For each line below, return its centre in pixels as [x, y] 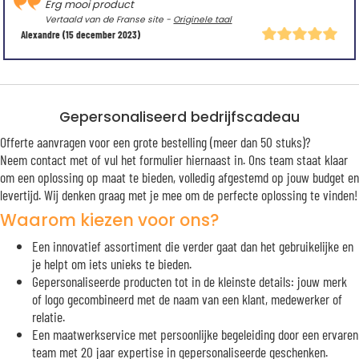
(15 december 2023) [101, 35]
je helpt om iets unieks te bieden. [112, 263]
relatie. [48, 316]
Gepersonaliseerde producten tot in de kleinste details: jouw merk [190, 281]
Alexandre [41, 35]
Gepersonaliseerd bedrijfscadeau [179, 117]
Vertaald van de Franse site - [109, 20]
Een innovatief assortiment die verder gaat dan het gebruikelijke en [193, 246]
